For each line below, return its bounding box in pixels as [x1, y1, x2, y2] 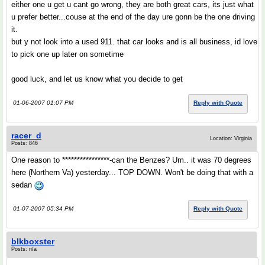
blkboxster [11, 237, 54, 246]
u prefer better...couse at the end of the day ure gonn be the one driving [11, 12, 255, 21]
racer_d [11, 131, 41, 140]
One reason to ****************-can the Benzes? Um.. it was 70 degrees [11, 156, 251, 164]
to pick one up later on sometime [11, 50, 124, 59]
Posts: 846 [11, 140, 38, 146]
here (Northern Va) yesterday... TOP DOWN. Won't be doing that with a [11, 168, 253, 177]
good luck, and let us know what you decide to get [11, 75, 183, 83]
